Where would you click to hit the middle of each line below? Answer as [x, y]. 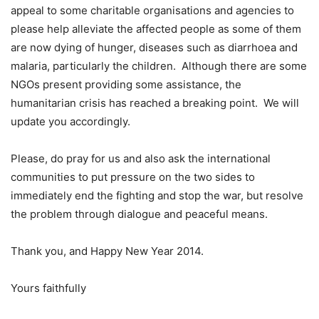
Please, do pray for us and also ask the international [141, 158]
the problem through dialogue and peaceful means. [139, 214]
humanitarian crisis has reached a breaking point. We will [155, 103]
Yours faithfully [48, 288]
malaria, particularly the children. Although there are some [159, 66]
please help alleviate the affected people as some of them [156, 28]
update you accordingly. [72, 121]
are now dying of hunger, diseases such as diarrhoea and [154, 47]
